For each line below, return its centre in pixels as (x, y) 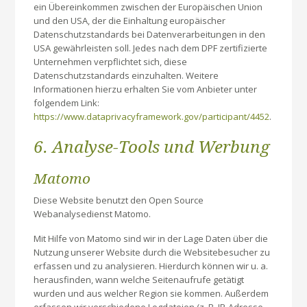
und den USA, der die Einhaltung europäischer (130, 21)
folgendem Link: (67, 103)
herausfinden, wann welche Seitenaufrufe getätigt (139, 279)
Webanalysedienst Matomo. (93, 214)
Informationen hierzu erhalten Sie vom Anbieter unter (146, 89)
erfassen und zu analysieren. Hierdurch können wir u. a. (151, 266)
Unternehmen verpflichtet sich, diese (111, 62)
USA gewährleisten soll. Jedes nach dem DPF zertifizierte (151, 48)
